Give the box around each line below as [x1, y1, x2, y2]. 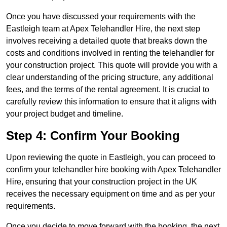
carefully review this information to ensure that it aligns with [6, 97, 216, 106]
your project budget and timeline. [6, 109, 123, 119]
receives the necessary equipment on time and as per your [6, 190, 215, 199]
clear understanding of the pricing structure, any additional [6, 73, 213, 82]
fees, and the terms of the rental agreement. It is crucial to [6, 85, 209, 94]
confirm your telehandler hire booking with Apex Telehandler [6, 165, 221, 174]
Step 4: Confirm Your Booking [6, 129, 180, 143]
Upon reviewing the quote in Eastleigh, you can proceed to [6, 153, 215, 162]
